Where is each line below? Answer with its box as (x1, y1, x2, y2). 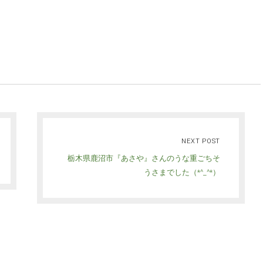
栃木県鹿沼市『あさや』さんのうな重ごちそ (68, 154, 221, 163)
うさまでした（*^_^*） (144, 168, 221, 177)
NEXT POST (181, 137, 221, 145)
